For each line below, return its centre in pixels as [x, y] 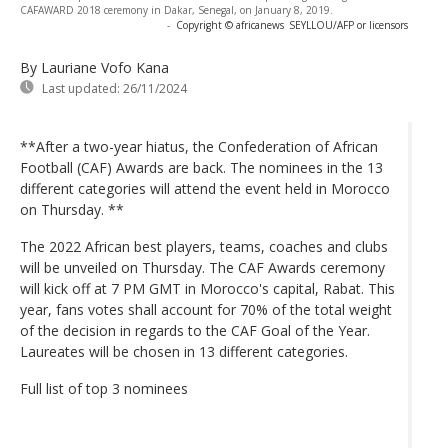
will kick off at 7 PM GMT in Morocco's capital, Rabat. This [207, 288]
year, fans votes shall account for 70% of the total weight [206, 309]
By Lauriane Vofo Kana [94, 67]
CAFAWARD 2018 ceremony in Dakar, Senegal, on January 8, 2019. [176, 9]
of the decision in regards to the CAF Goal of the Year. [195, 330]
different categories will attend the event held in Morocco [205, 188]
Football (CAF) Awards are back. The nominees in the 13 [201, 167]
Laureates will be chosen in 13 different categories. [184, 351]
